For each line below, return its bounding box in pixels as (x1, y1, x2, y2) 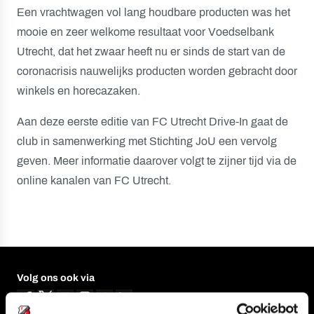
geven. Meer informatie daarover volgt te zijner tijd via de (17, 155, 296, 167)
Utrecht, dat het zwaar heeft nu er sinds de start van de (17, 46, 285, 57)
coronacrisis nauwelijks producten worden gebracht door (17, 65, 297, 77)
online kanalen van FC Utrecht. (17, 175, 171, 186)
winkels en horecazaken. (17, 85, 140, 97)
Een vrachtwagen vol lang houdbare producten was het (17, 6, 290, 18)
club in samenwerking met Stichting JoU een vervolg (17, 135, 277, 147)
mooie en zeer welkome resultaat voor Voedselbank (17, 26, 274, 38)
